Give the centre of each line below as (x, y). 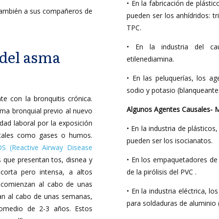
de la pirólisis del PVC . (162, 172)
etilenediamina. (150, 59)
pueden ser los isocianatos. (170, 141)
